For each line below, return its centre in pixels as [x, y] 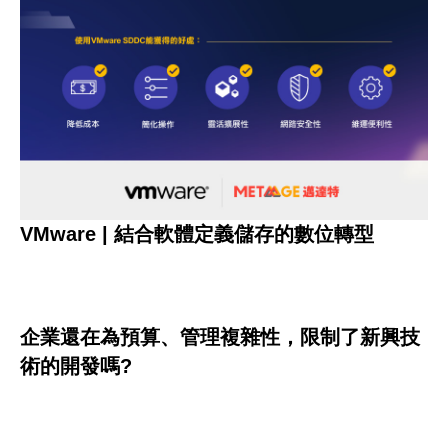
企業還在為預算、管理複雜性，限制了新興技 [220, 337]
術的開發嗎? [76, 366]
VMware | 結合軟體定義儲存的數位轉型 [197, 233]
